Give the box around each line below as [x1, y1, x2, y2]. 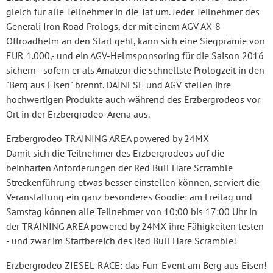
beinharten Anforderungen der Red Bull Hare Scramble [6, 161, 233, 174]
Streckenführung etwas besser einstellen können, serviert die [6, 175, 260, 188]
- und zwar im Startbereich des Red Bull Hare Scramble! [6, 234, 236, 247]
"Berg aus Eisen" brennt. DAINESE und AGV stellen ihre [6, 78, 231, 91]
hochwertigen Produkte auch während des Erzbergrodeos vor [6, 93, 260, 105]
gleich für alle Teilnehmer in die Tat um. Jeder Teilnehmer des [6, 5, 260, 18]
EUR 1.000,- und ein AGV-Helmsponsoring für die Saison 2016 [6, 49, 264, 62]
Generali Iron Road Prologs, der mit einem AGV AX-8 [6, 19, 221, 32]
